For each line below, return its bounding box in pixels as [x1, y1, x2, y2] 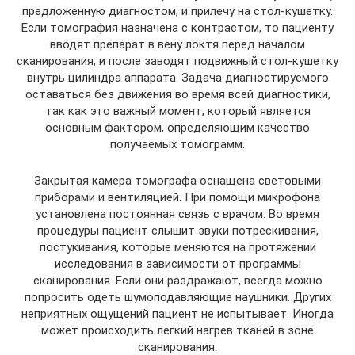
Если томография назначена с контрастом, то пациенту [21, 20, 334, 35]
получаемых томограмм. [110, 136, 245, 151]
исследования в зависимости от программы [54, 256, 301, 271]
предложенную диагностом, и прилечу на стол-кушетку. [22, 3, 333, 18]
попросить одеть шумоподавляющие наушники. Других [24, 289, 331, 304]
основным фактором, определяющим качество [45, 120, 310, 135]
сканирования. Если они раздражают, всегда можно [32, 273, 323, 288]
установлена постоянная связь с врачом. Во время [36, 206, 319, 221]
